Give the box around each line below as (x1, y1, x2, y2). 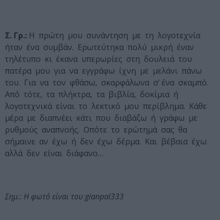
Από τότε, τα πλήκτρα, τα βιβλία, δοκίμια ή (5, 89, 180, 100)
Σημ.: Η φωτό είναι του (5, 191, 85, 202)
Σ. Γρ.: (5, 30, 27, 41)
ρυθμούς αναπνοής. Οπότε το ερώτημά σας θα (5, 124, 189, 136)
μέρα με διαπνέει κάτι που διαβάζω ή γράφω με (5, 112, 199, 124)
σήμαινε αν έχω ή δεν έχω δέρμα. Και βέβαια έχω (5, 136, 209, 147)
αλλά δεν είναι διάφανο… (5, 148, 103, 159)
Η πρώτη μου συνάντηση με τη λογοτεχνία (27, 30, 202, 41)
